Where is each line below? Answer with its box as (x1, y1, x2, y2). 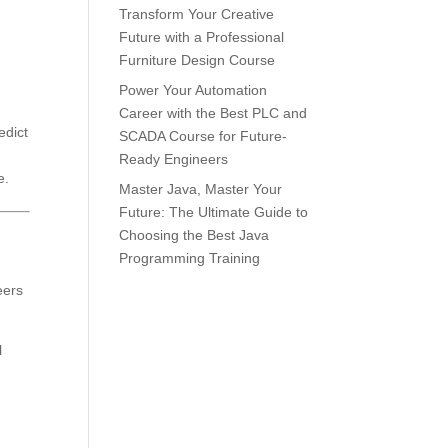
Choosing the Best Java (119, 227, 270, 243)
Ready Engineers (119, 151, 229, 167)
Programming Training (119, 250, 261, 266)
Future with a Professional (119, 29, 285, 45)
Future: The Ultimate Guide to (119, 204, 309, 220)
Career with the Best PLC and (119, 105, 308, 121)
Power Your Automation (119, 82, 268, 98)
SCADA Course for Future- (119, 128, 288, 144)
